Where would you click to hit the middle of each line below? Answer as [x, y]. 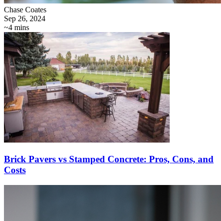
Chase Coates [25, 10]
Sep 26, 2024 [25, 19]
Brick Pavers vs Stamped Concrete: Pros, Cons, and [109, 159]
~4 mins [17, 28]
